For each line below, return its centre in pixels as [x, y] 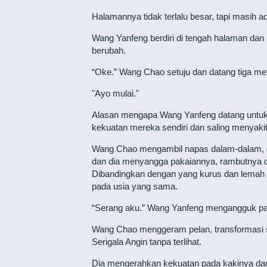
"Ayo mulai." [115, 93]
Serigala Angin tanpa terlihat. [146, 242]
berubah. [108, 50]
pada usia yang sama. [134, 186]
